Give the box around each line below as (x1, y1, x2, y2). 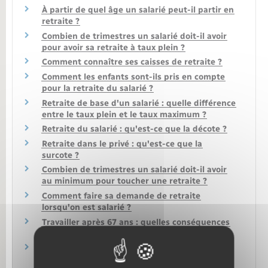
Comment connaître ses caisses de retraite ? (42, 57, 222, 68)
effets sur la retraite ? (42, 254, 131, 265)
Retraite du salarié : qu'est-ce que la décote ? (42, 124, 227, 135)
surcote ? (42, 150, 79, 160)
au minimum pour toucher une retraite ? (42, 176, 207, 187)
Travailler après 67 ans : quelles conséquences (42, 217, 230, 227)
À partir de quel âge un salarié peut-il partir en (42, 5, 234, 16)
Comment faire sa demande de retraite (42, 191, 200, 202)
